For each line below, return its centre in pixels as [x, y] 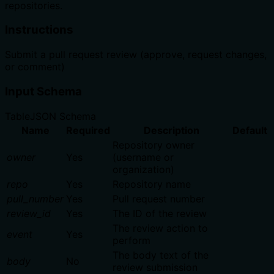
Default [250, 130]
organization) [143, 169]
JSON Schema [63, 116]
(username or [143, 157]
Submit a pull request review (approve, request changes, [136, 55]
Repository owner [154, 145]
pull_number [35, 198]
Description [171, 130]
